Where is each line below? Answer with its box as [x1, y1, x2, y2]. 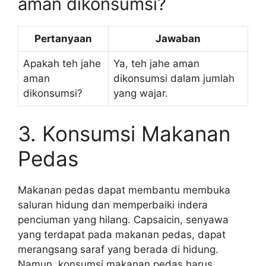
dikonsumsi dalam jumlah [113, 72, 235, 84]
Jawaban [156, 32, 201, 45]
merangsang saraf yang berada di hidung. [18, 243, 218, 255]
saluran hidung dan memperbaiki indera [18, 199, 208, 211]
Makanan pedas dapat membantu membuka [18, 184, 230, 196]
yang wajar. [113, 87, 168, 99]
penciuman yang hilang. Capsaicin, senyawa [18, 214, 229, 226]
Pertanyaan [34, 32, 92, 45]
